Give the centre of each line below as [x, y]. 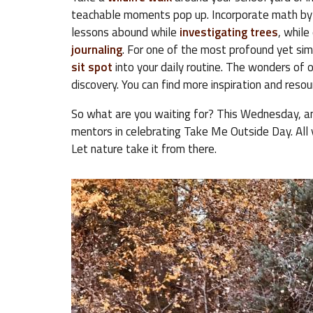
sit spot [92, 67]
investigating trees [227, 32]
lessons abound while [124, 32]
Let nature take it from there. [144, 149]
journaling [97, 50]
